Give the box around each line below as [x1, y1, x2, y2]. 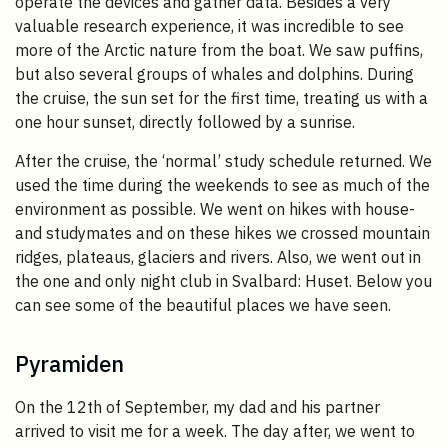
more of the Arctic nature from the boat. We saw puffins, [15, 40, 423, 61]
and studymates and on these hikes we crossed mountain [15, 223, 430, 244]
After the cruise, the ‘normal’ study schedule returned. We [15, 151, 432, 172]
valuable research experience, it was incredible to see [15, 16, 404, 37]
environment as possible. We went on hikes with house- [15, 199, 415, 220]
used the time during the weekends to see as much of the [15, 175, 430, 196]
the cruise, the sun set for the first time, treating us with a [15, 88, 428, 109]
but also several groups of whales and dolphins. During [15, 64, 414, 85]
